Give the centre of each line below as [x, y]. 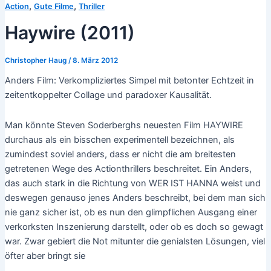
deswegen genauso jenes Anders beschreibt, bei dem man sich [135, 198]
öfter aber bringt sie [45, 256]
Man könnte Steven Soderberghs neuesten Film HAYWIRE [124, 125]
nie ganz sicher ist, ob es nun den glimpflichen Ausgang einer [131, 212]
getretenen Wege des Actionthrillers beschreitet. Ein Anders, [128, 168]
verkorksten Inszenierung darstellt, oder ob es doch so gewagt [134, 227]
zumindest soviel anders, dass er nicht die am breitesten [120, 154]
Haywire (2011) [70, 33]
